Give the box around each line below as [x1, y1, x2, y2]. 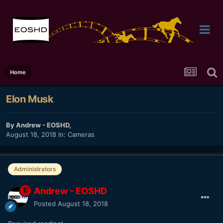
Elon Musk [6, 93, 54, 106]
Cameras [68, 130, 95, 139]
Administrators [14, 165, 56, 173]
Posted [34, 199, 58, 208]
